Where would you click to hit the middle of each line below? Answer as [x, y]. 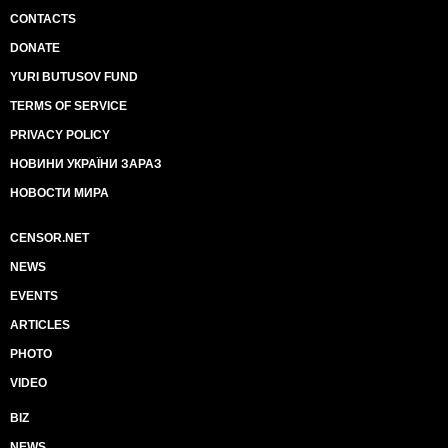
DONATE [35, 48]
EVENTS [34, 296]
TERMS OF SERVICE [68, 106]
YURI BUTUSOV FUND [74, 77]
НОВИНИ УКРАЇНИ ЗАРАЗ [86, 164]
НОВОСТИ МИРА [59, 193]
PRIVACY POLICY [60, 135]
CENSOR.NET [49, 238]
